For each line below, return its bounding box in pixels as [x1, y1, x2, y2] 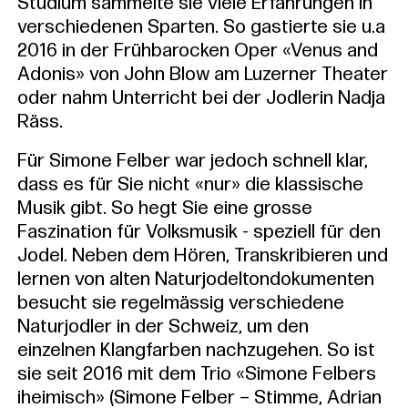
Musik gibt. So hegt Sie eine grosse [16, 199, 312, 219]
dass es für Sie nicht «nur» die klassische [16, 175, 363, 195]
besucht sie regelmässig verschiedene [16, 293, 344, 313]
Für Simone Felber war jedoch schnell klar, [16, 151, 368, 171]
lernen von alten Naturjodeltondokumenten [16, 270, 374, 290]
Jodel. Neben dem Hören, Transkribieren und [16, 246, 388, 266]
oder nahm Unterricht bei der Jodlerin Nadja [16, 88, 385, 108]
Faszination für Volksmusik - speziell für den [16, 222, 381, 242]
